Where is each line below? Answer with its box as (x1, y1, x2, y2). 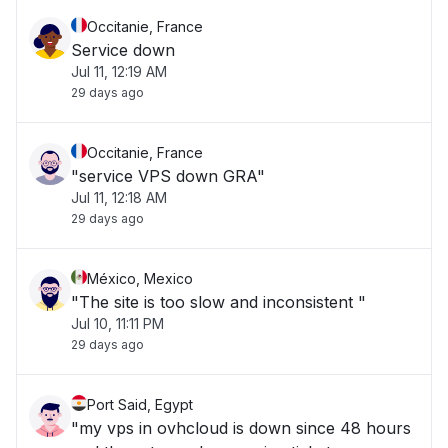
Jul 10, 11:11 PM (71, 315, 164, 332)
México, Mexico (87, 270, 193, 287)
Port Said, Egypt (87, 396, 193, 413)
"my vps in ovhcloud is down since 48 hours (71, 418, 411, 438)
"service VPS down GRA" (71, 166, 265, 186)
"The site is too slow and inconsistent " (71, 292, 366, 312)
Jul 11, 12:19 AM (71, 63, 167, 80)
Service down (71, 40, 175, 60)
